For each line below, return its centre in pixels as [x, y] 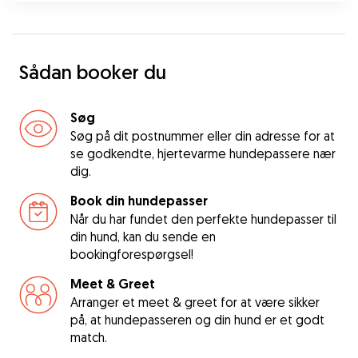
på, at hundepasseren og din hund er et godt [197, 320]
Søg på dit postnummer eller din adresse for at [203, 136]
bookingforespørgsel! [132, 254]
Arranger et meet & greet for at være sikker [195, 302]
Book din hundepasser [139, 201]
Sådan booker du [93, 72]
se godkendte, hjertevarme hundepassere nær [203, 153]
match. [89, 337]
